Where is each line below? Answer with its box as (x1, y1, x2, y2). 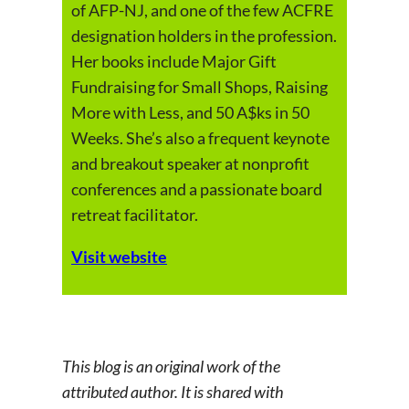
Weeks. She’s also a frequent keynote (71, 128, 330, 149)
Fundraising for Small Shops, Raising (71, 77, 328, 98)
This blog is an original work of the (62, 356, 280, 377)
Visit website (71, 246, 167, 267)
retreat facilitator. (71, 204, 198, 225)
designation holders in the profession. (71, 26, 337, 47)
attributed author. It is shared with (62, 382, 284, 403)
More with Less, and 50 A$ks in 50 (71, 102, 309, 123)
